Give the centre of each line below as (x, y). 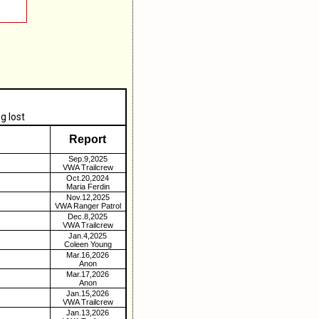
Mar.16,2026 (88, 255)
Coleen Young (88, 244)
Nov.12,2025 (88, 197)
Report (88, 139)
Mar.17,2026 (88, 274)
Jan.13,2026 (88, 313)
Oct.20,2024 (88, 178)
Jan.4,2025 (88, 236)
